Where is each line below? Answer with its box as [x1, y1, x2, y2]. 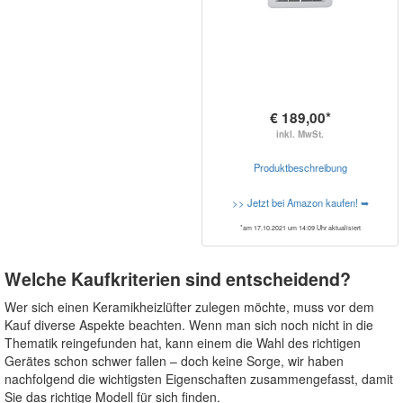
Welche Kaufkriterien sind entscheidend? [4, 266, 351, 292]
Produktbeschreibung [253, 160, 347, 175]
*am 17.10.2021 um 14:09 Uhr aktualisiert [239, 223, 361, 233]
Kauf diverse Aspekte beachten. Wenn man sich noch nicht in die [4, 316, 373, 335]
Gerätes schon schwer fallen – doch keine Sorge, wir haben [4, 352, 344, 371]
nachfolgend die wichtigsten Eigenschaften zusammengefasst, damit [4, 370, 393, 389]
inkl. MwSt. [276, 128, 324, 141]
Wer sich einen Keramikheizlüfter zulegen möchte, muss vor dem [4, 298, 374, 317]
